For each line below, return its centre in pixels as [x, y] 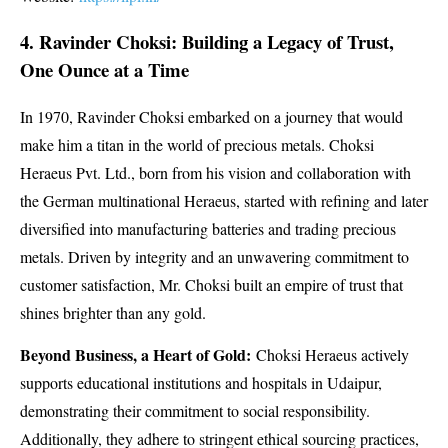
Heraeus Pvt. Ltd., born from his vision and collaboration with [215, 172]
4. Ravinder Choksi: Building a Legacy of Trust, [207, 42]
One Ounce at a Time [104, 70]
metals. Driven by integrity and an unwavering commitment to [214, 256]
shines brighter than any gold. [113, 312]
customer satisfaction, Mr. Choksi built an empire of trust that [211, 284]
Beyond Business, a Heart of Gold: [135, 355]
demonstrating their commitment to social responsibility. [195, 411]
